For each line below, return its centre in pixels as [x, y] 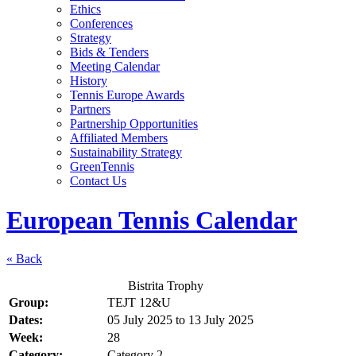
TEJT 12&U [139, 303]
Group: [29, 303]
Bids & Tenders [109, 52]
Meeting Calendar [115, 67]
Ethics [85, 10]
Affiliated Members [119, 138]
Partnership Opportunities [134, 124]
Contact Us [98, 181]
